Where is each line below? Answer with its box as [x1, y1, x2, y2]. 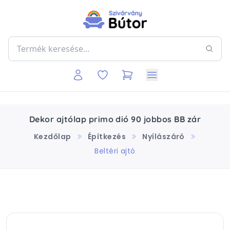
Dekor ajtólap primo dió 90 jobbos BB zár [29, 113, 201, 124]
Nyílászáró [142, 131, 185, 142]
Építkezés [87, 131, 126, 142]
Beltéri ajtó [94, 145, 136, 156]
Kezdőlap [34, 131, 71, 142]
